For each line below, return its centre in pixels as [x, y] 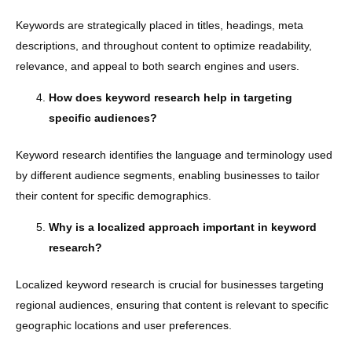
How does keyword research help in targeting [170, 97]
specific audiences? [103, 117]
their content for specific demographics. [114, 195]
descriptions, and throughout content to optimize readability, [164, 45]
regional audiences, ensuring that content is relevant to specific [172, 304]
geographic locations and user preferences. [124, 325]
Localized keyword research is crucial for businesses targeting [170, 284]
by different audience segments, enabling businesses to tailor [168, 175]
